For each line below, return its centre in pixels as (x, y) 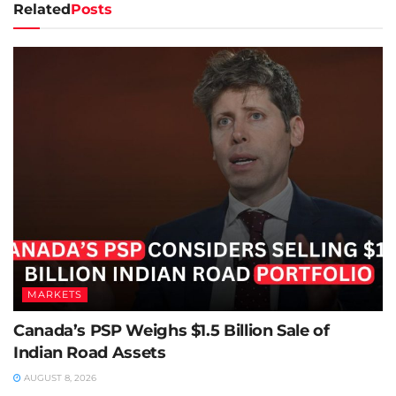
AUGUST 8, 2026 (59, 378)
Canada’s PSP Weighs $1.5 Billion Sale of (171, 331)
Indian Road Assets (90, 353)
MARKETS (55, 294)
